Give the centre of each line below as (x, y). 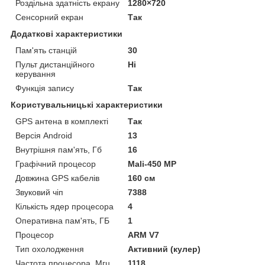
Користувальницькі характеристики (87, 105)
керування (35, 74)
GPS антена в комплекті (62, 122)
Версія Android (44, 136)
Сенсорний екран (49, 17)
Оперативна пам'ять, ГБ (62, 221)
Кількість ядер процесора (64, 207)
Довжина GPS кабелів (57, 178)
